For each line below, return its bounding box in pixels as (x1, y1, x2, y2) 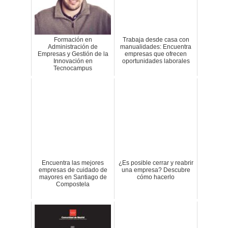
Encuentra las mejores (42, 159, 104, 166)
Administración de (48, 43, 98, 50)
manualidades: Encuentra (120, 43, 191, 50)
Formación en (53, 36, 92, 43)
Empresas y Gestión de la (37, 50, 108, 58)
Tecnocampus (53, 65, 92, 72)
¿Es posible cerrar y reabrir (118, 159, 193, 166)
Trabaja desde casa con (122, 36, 189, 43)
